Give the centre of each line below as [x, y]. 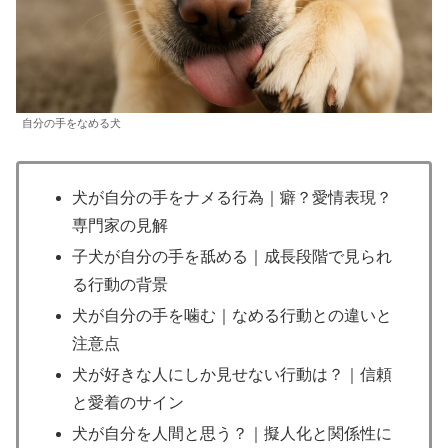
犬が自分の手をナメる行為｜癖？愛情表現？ [232, 197]
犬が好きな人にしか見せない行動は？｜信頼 [232, 375]
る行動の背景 [120, 284]
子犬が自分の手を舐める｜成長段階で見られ [232, 256]
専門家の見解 [120, 225]
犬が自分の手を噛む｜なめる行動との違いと [232, 316]
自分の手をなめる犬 [71, 122]
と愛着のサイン [128, 403]
